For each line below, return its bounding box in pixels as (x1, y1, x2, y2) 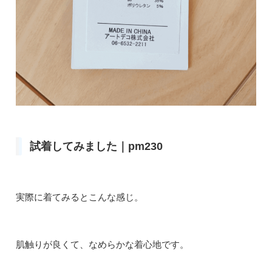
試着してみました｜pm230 (30, 140, 163, 152)
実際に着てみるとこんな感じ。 (16, 192, 143, 203)
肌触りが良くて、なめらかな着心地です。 (16, 239, 189, 250)
